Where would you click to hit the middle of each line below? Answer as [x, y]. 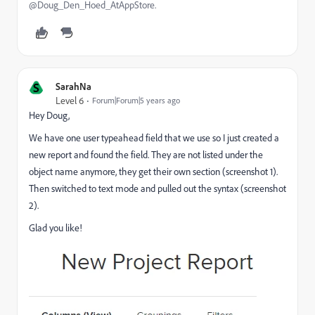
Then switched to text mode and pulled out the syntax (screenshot [157, 188]
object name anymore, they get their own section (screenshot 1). [153, 172]
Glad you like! [56, 228]
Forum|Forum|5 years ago [136, 100]
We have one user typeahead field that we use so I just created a [154, 138]
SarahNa [73, 86]
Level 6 [70, 101]
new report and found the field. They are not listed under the [146, 155]
